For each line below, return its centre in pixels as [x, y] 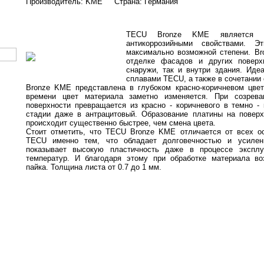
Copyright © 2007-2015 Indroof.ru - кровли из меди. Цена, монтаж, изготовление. [132, 206]
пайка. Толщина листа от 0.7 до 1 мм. [94, 167]
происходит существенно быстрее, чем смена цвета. [121, 123]
